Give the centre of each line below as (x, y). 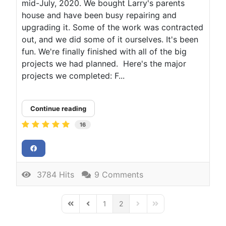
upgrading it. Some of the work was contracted (112, 27)
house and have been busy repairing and (99, 15)
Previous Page (107, 208)
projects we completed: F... (73, 75)
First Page (82, 208)
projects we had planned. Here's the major (104, 63)
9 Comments (119, 175)
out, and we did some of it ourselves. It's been (110, 39)
